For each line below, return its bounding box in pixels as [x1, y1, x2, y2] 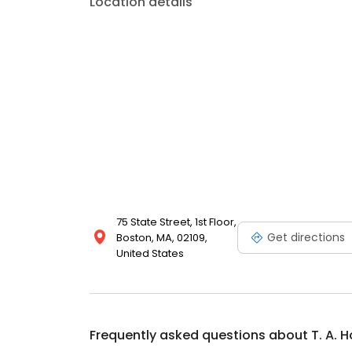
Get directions [267, 229, 345, 245]
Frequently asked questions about [90, 326, 311, 344]
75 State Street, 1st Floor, [116, 214, 236, 229]
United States [116, 246, 184, 261]
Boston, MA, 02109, [116, 230, 207, 245]
